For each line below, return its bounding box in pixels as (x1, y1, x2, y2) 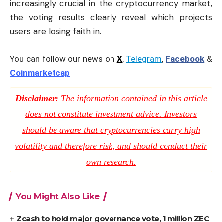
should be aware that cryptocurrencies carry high (22, 124, 200, 135)
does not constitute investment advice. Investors (25, 109, 197, 119)
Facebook (166, 54, 205, 64)
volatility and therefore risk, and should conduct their (15, 140, 207, 151)
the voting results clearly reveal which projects (10, 12, 212, 23)
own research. (86, 156, 136, 166)
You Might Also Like (16, 191, 100, 201)
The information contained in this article (58, 93, 207, 103)
